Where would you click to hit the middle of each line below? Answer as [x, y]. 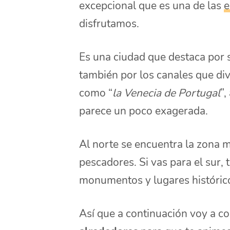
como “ [96, 93]
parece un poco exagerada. [144, 111]
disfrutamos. [109, 24]
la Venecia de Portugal [167, 93]
